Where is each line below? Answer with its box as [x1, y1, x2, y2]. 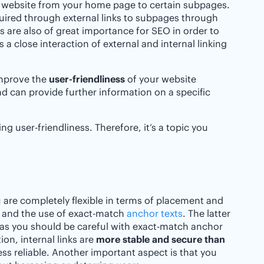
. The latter [183, 207, 230, 219]
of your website [125, 73, 196, 85]
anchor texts [127, 207, 183, 219]
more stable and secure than [96, 233, 225, 245]
